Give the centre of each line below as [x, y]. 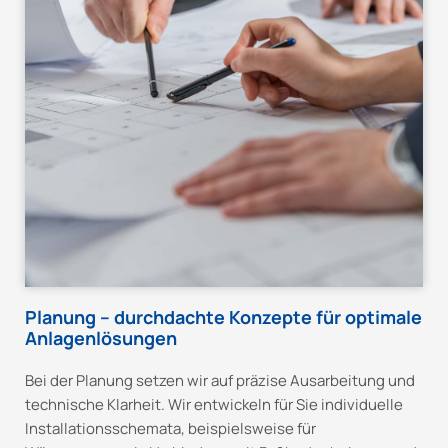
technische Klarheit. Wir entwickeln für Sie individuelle [214, 405]
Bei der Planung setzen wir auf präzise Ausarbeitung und [220, 381]
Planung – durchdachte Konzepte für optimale [223, 317]
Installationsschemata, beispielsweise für [170, 429]
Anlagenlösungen [101, 338]
